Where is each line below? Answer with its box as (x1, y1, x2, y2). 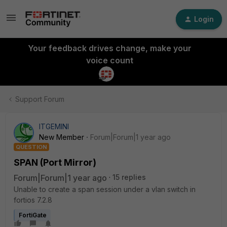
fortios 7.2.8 (14, 196, 52, 204)
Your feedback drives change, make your (27, 43, 192, 53)
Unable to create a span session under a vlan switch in (14, 185, 196, 194)
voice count (86, 55, 133, 65)
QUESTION (16, 143, 47, 150)
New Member (39, 133, 84, 141)
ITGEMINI (39, 122, 69, 131)
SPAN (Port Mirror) (14, 157, 96, 168)
